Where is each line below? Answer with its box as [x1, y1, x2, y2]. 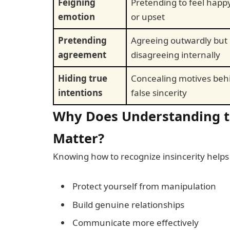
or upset [131, 10, 165, 23]
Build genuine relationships [72, 198, 184, 210]
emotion [58, 10, 95, 23]
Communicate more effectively [72, 217, 199, 229]
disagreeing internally [131, 48, 220, 61]
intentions [58, 86, 102, 99]
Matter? [53, 129, 104, 147]
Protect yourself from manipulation [72, 180, 216, 193]
